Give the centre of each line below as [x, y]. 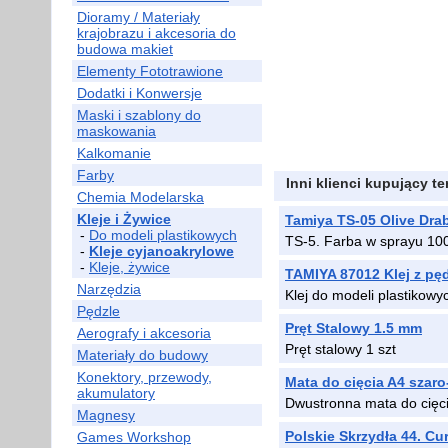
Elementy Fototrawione [150, 71]
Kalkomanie [114, 153]
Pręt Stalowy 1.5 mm [353, 328]
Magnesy [106, 415]
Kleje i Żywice [124, 219]
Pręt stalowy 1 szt [340, 349]
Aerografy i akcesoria [144, 333]
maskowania [116, 131]
